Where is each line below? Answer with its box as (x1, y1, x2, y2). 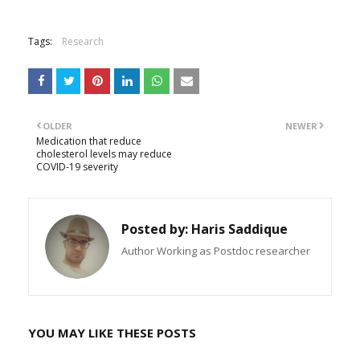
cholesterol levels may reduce (36, 147, 172, 162)
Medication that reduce (36, 134, 141, 149)
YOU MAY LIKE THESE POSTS (28, 325, 196, 342)
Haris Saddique (188, 220, 288, 239)
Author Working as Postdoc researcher (121, 243, 310, 259)
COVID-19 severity (36, 160, 118, 174)
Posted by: (121, 220, 188, 239)
